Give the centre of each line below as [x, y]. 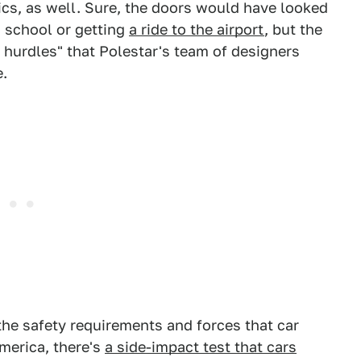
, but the [293, 29]
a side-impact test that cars [201, 347]
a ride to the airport [197, 29]
